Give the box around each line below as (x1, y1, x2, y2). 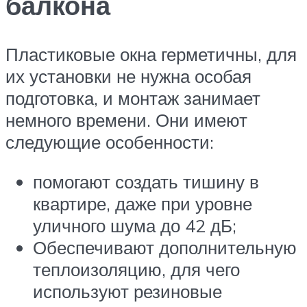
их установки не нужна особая (5, 65, 251, 88)
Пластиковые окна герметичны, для (5, 43, 297, 66)
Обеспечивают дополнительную (33, 236, 297, 258)
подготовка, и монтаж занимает (5, 87, 260, 110)
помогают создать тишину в (33, 170, 259, 193)
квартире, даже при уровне (33, 192, 252, 214)
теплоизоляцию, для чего (33, 258, 240, 280)
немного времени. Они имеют (5, 109, 247, 132)
